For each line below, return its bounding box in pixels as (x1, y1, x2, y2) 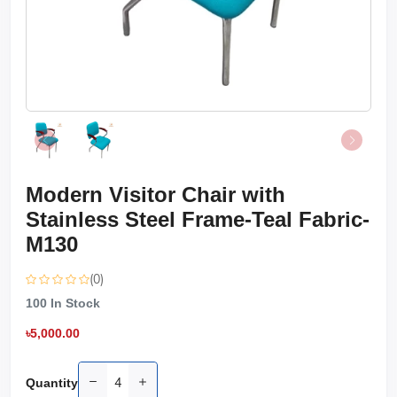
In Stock (47, 296, 100, 310)
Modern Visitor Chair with (26, 183, 285, 206)
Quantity (26, 375, 78, 390)
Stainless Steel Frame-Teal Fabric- (26, 207, 370, 231)
